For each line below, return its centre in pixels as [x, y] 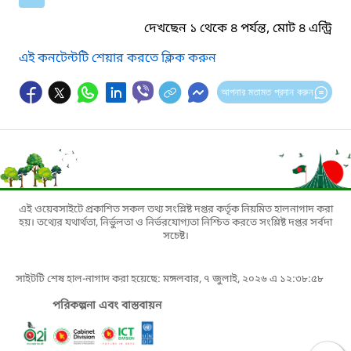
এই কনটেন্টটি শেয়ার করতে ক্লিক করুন [118, 58]
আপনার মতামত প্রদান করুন [267, 92]
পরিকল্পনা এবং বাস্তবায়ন [107, 306]
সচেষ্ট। [175, 236]
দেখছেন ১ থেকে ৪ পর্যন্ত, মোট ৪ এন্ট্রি [238, 29]
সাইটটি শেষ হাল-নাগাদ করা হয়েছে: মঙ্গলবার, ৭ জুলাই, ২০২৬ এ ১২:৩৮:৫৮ [170, 279]
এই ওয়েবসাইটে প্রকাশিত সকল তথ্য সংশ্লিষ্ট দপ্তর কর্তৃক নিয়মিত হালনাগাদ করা [175, 209]
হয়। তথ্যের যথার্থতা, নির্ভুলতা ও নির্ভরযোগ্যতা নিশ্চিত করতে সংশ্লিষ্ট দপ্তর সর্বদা [175, 223]
